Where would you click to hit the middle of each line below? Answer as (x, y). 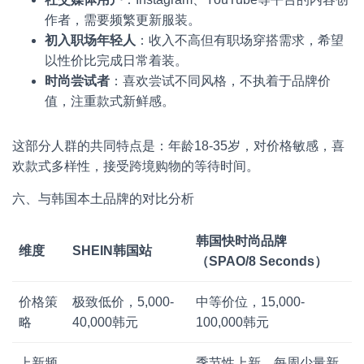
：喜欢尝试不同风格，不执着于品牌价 (220, 81)
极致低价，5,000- (123, 302)
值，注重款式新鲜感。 (110, 101)
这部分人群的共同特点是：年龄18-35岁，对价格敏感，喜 (178, 146)
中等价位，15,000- (250, 302)
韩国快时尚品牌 (241, 241)
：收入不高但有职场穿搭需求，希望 (240, 40)
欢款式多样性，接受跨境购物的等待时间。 (136, 166)
